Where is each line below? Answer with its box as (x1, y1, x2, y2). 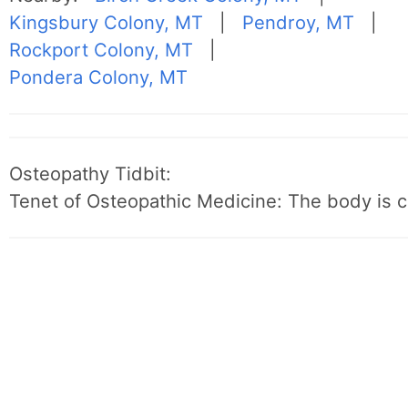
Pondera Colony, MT (9, 66, 189, 89)
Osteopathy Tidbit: (9, 162, 172, 186)
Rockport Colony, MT (9, 38, 194, 62)
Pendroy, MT (242, 11, 355, 35)
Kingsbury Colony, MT (9, 11, 204, 35)
